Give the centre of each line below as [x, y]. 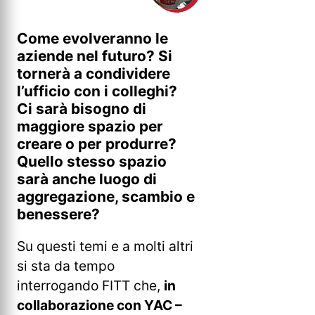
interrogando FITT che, [90, 286]
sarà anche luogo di [87, 179]
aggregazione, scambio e [106, 196]
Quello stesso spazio [92, 161]
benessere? [58, 214]
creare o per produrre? [97, 143]
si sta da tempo [66, 266]
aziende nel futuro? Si [95, 56]
